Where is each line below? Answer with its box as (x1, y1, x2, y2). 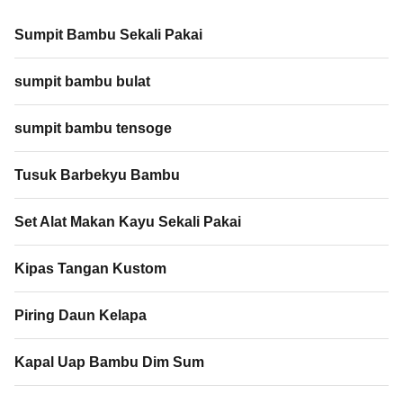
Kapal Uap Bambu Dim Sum (14, 354, 204, 370)
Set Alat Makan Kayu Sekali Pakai (14, 213, 241, 229)
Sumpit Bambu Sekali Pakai (14, 26, 202, 42)
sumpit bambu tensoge (14, 120, 172, 136)
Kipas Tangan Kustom (14, 260, 166, 276)
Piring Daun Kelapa (14, 307, 147, 323)
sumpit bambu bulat (14, 73, 150, 89)
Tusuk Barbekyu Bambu (14, 166, 180, 183)
